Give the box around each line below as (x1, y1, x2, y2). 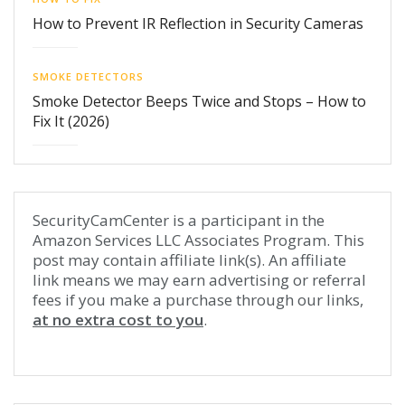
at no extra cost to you (33, 308, 203, 330)
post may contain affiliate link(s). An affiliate (33, 249, 346, 270)
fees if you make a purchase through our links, (33, 288, 363, 310)
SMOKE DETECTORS (33, 69, 144, 83)
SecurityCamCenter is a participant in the (33, 209, 325, 231)
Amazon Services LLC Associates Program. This (33, 229, 364, 250)
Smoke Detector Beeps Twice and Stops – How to (33, 90, 366, 111)
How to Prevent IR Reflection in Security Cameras (33, 13, 363, 33)
